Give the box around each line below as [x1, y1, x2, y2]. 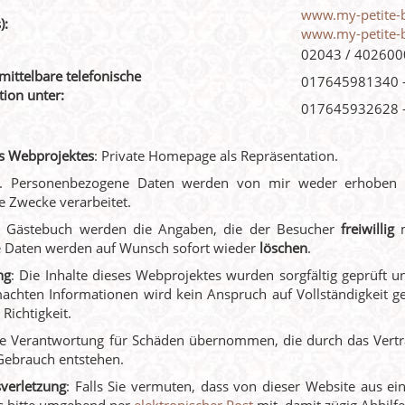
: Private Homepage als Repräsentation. [94, 146, 338, 165]
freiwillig [340, 220, 401, 238]
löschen [259, 239, 307, 257]
